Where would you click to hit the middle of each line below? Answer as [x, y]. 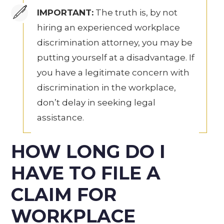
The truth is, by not [136, 12]
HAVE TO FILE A [86, 173]
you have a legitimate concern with [113, 72]
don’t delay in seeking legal [96, 102]
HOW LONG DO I [88, 151]
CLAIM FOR [64, 194]
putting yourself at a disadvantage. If [116, 57]
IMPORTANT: [65, 12]
